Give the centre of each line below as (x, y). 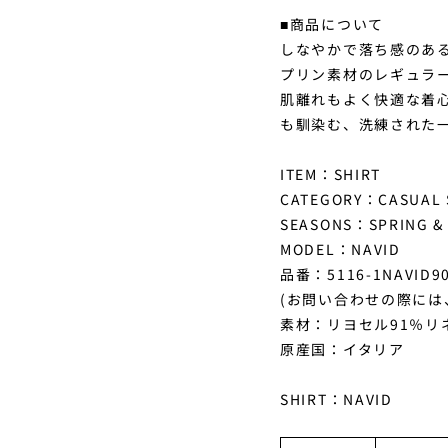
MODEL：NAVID (340, 248)
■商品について (332, 23)
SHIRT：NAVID (336, 398)
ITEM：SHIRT (330, 173)
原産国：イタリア (342, 348)
